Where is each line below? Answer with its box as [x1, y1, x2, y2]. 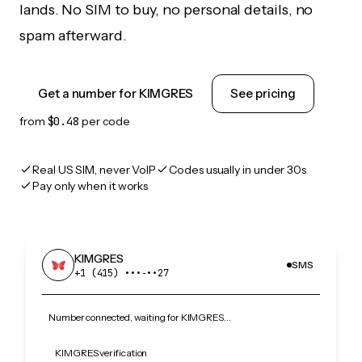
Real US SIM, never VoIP [32, 162, 157, 177]
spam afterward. [19, 27, 127, 44]
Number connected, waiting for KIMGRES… [48, 311, 231, 323]
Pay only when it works [32, 179, 149, 193]
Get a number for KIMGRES [38, 86, 194, 101]
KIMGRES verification [55, 347, 148, 359]
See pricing [230, 86, 297, 101]
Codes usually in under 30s [169, 162, 307, 177]
